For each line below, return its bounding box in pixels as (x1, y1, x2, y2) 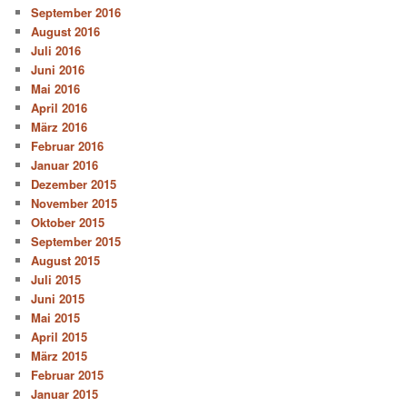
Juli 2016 (31, 42, 82, 60)
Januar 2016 (31, 156, 99, 174)
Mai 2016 (31, 80, 81, 98)
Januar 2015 (31, 385, 99, 403)
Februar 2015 (31, 366, 104, 384)
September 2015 (31, 233, 122, 251)
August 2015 (31, 252, 101, 270)
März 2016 (31, 118, 88, 136)
